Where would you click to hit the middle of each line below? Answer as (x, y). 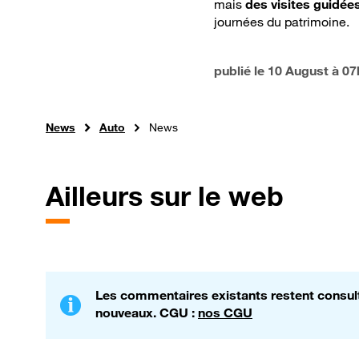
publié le (241, 71)
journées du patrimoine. (282, 22)
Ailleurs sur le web (165, 196)
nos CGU (225, 313)
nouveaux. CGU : (147, 313)
